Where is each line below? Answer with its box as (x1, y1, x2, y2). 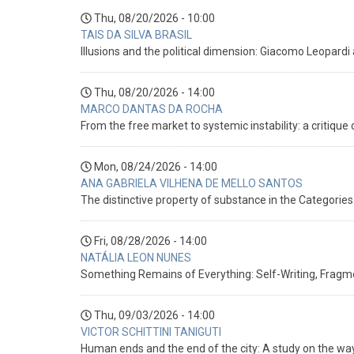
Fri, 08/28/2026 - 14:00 (94, 234, 207, 247)
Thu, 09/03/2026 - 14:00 (94, 308, 215, 322)
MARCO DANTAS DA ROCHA (81, 102, 223, 115)
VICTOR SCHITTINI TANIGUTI (81, 325, 221, 338)
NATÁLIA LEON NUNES (81, 250, 191, 264)
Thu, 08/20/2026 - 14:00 (94, 85, 215, 99)
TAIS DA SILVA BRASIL (81, 28, 192, 41)
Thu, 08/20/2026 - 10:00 (94, 11, 215, 24)
